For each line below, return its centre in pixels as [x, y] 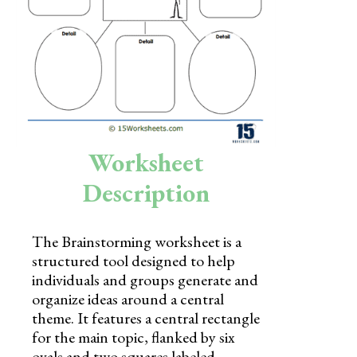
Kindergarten [178, 142]
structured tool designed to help [133, 260]
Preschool [178, 177]
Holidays [178, 37]
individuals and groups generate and [145, 279]
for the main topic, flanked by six [133, 337]
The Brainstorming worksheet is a [137, 241]
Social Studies [178, 107]
